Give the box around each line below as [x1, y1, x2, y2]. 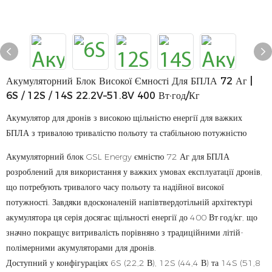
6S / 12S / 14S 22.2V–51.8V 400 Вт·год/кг [6, 90, 200, 101]
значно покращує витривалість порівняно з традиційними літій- [6, 227, 243, 238]
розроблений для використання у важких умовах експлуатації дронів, [6, 166, 262, 177]
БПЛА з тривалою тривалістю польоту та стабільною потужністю [6, 127, 246, 138]
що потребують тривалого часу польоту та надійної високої [6, 182, 224, 192]
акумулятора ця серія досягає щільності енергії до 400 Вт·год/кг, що [6, 212, 257, 223]
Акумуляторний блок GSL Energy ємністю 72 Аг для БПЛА [6, 151, 229, 162]
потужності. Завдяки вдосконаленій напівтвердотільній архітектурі [6, 197, 253, 208]
